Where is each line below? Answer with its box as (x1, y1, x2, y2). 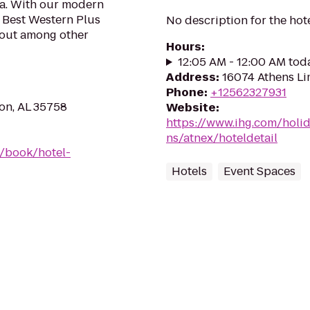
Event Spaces (224, 163, 295, 179)
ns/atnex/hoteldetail (166, 130, 277, 146)
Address (166, 69, 216, 85)
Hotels (172, 163, 207, 179)
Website (166, 100, 216, 116)
